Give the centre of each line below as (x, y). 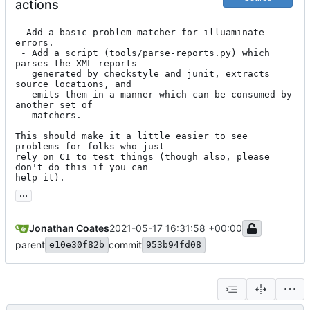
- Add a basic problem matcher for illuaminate (140, 32)
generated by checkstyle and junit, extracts (24, 73)
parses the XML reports (76, 63)
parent (30, 244)
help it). (40, 177)
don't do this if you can (82, 167)
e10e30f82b (77, 244)
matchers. (24, 115)
